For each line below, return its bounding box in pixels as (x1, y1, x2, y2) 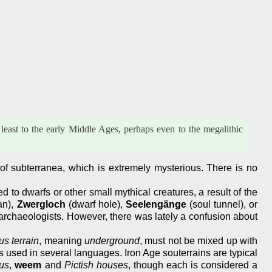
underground (84, 235, 140, 246)
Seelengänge (125, 199, 186, 209)
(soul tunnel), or (186, 199, 258, 209)
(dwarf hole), (65, 199, 126, 209)
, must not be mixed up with (139, 235, 258, 246)
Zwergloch (16, 199, 66, 209)
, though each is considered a (127, 259, 258, 270)
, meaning (39, 235, 84, 246)
